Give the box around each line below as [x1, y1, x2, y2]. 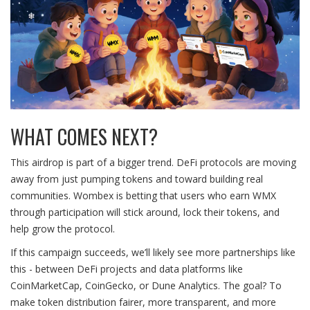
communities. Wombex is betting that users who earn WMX [10, 189, 276, 203]
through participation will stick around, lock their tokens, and [10, 206, 280, 219]
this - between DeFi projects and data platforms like [10, 262, 243, 276]
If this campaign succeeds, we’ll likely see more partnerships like [10, 246, 295, 259]
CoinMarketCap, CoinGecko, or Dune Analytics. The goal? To [10, 279, 282, 293]
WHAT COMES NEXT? [10, 122, 158, 152]
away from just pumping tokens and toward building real [10, 172, 263, 186]
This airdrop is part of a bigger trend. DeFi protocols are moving [10, 156, 296, 170]
